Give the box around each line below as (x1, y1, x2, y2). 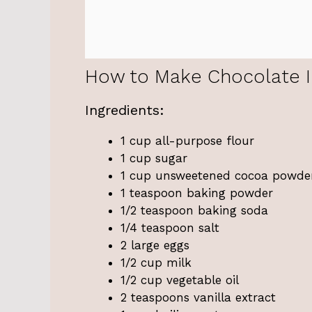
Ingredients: (85, 101, 164, 118)
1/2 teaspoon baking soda (120, 203, 268, 217)
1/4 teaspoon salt (120, 220, 219, 235)
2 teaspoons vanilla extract (120, 290, 276, 304)
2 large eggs (120, 237, 189, 252)
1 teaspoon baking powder (120, 185, 273, 200)
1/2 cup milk (120, 255, 192, 270)
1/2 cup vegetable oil (120, 272, 239, 287)
